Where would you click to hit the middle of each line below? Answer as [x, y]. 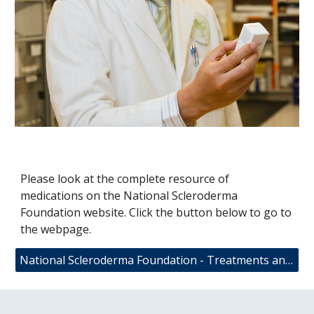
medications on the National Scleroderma [129, 196]
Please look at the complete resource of [125, 179]
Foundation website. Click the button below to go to [156, 213]
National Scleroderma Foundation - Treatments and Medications [289, 260]
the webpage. [56, 230]
